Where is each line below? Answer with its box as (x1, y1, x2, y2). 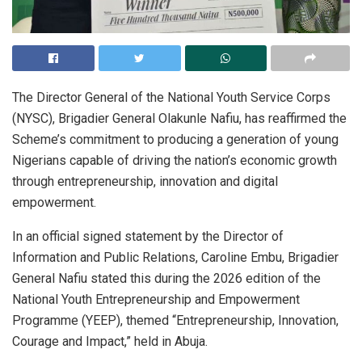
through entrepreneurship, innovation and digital (12, 173, 278, 189)
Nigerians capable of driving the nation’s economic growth (12, 152, 337, 168)
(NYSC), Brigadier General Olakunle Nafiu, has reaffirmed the (12, 110, 347, 126)
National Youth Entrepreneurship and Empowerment (12, 291, 300, 307)
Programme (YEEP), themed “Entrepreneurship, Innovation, (12, 312, 339, 328)
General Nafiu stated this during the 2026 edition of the (12, 270, 321, 286)
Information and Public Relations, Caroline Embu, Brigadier (12, 249, 339, 265)
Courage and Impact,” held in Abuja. (12, 333, 208, 349)
